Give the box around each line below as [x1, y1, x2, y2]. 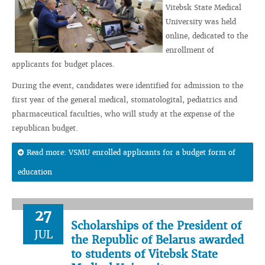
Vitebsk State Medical [166, 3, 241, 12]
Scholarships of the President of [71, 219, 241, 232]
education [18, 167, 52, 176]
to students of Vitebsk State [71, 247, 218, 261]
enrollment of [166, 46, 214, 54]
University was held [166, 17, 236, 26]
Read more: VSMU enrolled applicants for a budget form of [27, 148, 235, 157]
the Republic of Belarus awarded [71, 233, 244, 247]
